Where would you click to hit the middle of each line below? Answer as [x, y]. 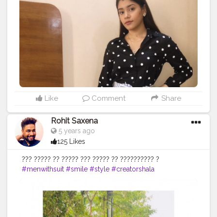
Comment [108, 99]
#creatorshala [133, 169]
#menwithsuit [43, 169]
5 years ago [76, 131]
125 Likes [71, 142]
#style [100, 169]
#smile [77, 169]
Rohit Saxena [74, 121]
